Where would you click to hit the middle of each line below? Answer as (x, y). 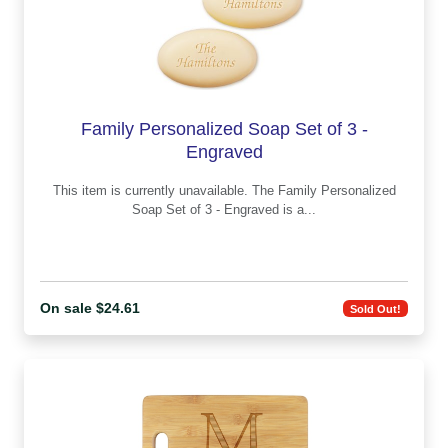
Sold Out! (376, 308)
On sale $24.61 (90, 308)
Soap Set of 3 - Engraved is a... (299, 210)
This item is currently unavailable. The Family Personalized (152, 191)
